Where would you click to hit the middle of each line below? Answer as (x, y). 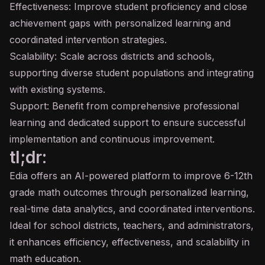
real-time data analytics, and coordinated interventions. (132, 209)
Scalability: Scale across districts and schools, (112, 56)
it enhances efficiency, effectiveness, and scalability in (130, 242)
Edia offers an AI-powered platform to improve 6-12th (131, 176)
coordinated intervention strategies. (88, 40)
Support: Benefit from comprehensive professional (124, 106)
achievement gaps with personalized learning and (120, 23)
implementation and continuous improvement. (112, 139)
